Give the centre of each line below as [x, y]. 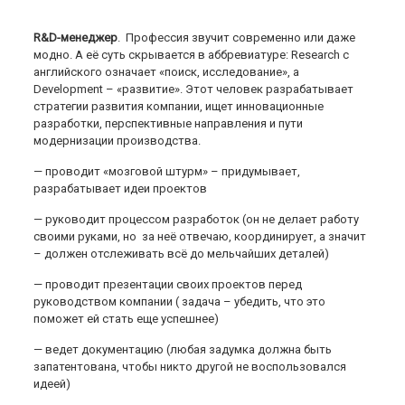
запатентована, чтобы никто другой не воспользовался [190, 367]
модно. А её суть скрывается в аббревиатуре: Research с [192, 55]
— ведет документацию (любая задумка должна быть [183, 349]
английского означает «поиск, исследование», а [167, 72]
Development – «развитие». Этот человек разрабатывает [194, 89]
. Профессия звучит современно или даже [237, 38]
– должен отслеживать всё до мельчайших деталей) [182, 254]
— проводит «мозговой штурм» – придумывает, [167, 171]
